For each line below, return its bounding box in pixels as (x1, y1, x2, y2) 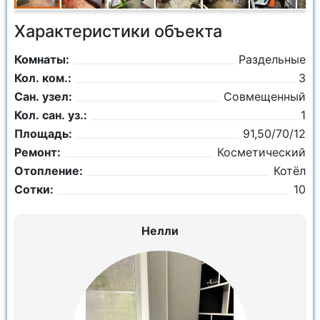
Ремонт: (14, 145, 61, 159)
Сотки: (14, 182, 54, 196)
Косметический (217, 145, 306, 159)
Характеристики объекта (14, 21, 222, 41)
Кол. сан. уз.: (14, 108, 87, 122)
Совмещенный (224, 89, 306, 104)
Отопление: (14, 164, 83, 178)
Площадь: (14, 126, 72, 141)
